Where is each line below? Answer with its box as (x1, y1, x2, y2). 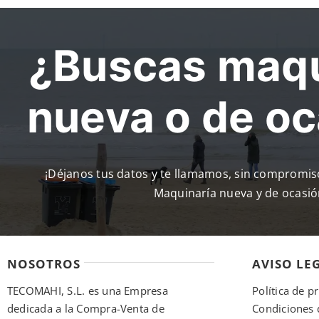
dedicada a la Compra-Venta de (6, 301, 164, 316)
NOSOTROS (6, 256, 80, 273)
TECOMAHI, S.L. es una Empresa (6, 283, 168, 298)
